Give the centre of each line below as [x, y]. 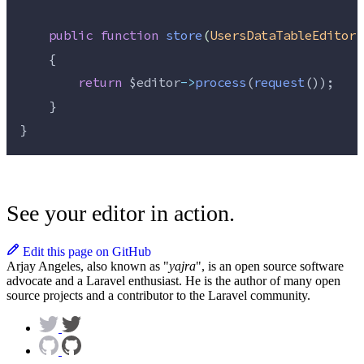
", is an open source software [270, 266]
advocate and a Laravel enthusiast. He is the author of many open [173, 281]
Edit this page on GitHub [87, 252]
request [279, 83]
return [100, 83]
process [221, 83]
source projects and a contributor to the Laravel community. [158, 296]
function [129, 36]
